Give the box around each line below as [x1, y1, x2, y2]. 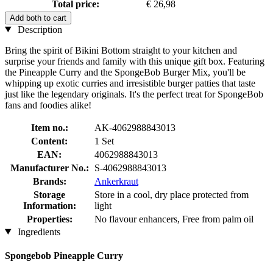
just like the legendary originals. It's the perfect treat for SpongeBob [5, 88, 263, 99]
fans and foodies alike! [5, 99, 91, 110]
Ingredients [15, 226, 60, 237]
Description [15, 24, 62, 35]
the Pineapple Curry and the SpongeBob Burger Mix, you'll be [5, 66, 246, 77]
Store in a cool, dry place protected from [94, 189, 249, 200]
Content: [31, 135, 68, 146]
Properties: [26, 213, 73, 224]
